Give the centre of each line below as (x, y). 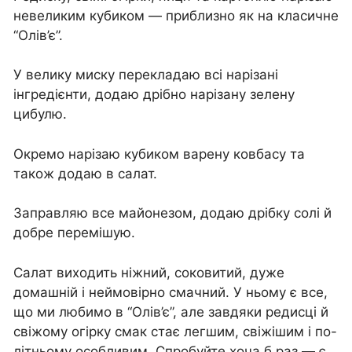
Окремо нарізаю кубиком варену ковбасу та (159, 154)
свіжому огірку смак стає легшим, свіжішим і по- (175, 331)
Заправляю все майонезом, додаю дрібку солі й (172, 213)
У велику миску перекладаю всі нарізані (146, 75)
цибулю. (40, 114)
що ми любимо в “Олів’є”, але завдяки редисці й (171, 312)
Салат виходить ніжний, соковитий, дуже (149, 272)
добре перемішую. (74, 233)
